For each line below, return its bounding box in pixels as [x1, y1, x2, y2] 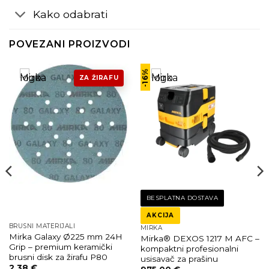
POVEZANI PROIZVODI [9, 38, 131, 50]
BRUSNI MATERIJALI [8, 222, 76, 231]
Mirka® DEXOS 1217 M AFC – [140, 233, 259, 243]
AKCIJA [146, 211, 174, 220]
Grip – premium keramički [8, 241, 112, 252]
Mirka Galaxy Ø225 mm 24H [8, 231, 122, 241]
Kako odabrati [33, 7, 108, 20]
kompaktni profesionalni [140, 243, 238, 253]
